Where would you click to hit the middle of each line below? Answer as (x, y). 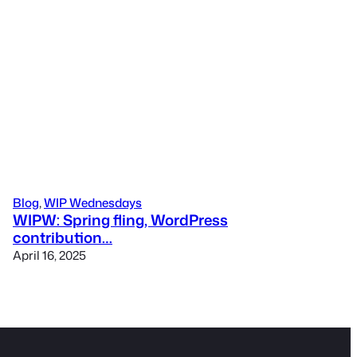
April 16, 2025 (49, 255)
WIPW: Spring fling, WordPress (120, 220)
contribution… (63, 238)
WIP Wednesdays (93, 203)
